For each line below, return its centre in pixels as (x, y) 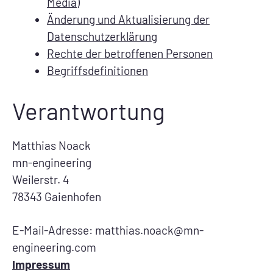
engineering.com (54, 247)
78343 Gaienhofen (57, 196)
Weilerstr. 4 (41, 179)
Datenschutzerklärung (102, 37)
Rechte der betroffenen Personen (130, 54)
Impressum (41, 264)
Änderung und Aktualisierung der (128, 19)
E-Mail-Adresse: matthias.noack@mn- (108, 230)
